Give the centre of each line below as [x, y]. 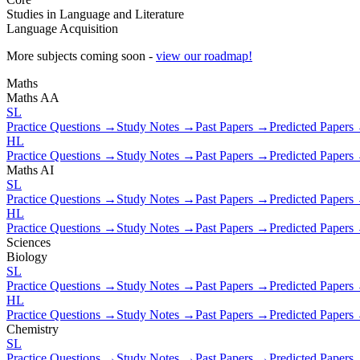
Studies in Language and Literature [95, 14]
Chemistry [33, 329]
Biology [27, 256]
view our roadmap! [204, 55]
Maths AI [30, 170]
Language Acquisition [62, 28]
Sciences [29, 242]
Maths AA [33, 97]
